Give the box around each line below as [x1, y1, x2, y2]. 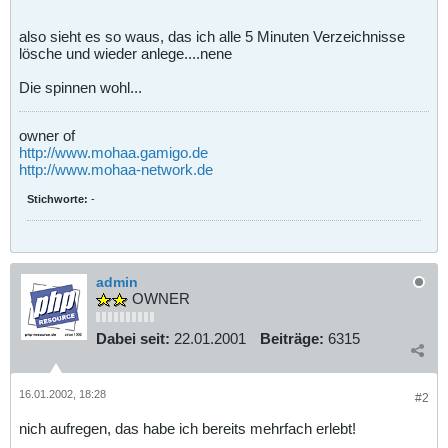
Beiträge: [260, 330, 324, 348]
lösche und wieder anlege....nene [19, 44, 232, 62]
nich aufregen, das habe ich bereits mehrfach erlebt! [19, 419, 356, 437]
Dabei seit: [96, 330, 170, 348]
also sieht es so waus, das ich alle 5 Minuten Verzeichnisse [19, 27, 405, 45]
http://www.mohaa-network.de [19, 160, 213, 178]
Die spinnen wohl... [19, 78, 142, 96]
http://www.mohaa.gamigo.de [19, 143, 208, 161]
